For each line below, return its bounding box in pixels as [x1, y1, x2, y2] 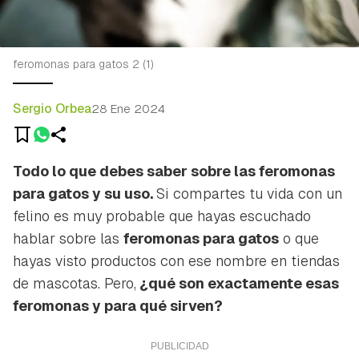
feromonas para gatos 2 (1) [13, 56, 154, 71]
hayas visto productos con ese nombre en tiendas [13, 251, 340, 270]
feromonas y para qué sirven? [13, 296, 223, 315]
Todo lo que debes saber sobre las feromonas [13, 161, 335, 180]
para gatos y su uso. [13, 184, 156, 203]
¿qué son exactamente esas [136, 273, 339, 292]
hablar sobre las [13, 228, 123, 248]
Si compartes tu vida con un [156, 184, 342, 203]
